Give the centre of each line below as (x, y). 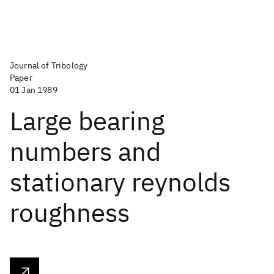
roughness (70, 213)
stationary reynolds (120, 182)
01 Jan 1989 (34, 90)
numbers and (85, 151)
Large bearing (87, 121)
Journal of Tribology (49, 65)
